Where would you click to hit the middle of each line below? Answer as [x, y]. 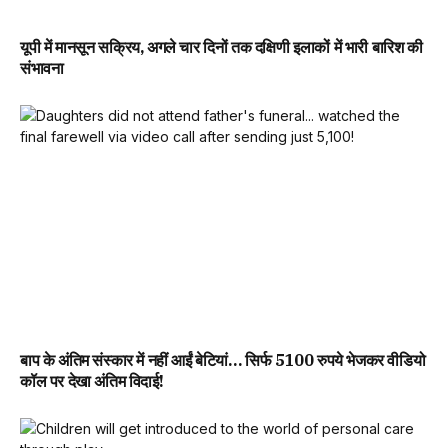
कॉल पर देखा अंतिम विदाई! [92, 381]
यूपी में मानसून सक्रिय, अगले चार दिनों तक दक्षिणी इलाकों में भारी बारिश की [221, 46]
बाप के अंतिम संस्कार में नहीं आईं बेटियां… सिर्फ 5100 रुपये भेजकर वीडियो [223, 360]
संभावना [42, 67]
